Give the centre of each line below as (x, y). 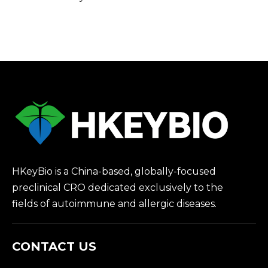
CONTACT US (54, 246)
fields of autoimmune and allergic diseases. (115, 203)
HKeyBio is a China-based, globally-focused (114, 171)
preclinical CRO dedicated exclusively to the (118, 187)
